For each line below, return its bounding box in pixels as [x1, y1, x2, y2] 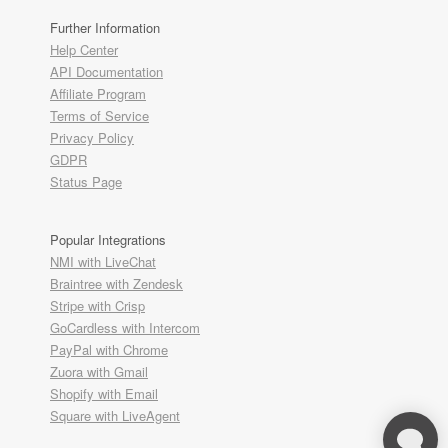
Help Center [50, 40, 118, 60]
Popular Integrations [50, 230, 166, 250]
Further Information [50, 18, 160, 38]
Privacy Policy [50, 128, 134, 148]
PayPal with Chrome [50, 340, 168, 360]
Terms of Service [50, 106, 149, 126]
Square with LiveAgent [50, 406, 180, 426]
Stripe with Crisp [50, 296, 145, 316]
